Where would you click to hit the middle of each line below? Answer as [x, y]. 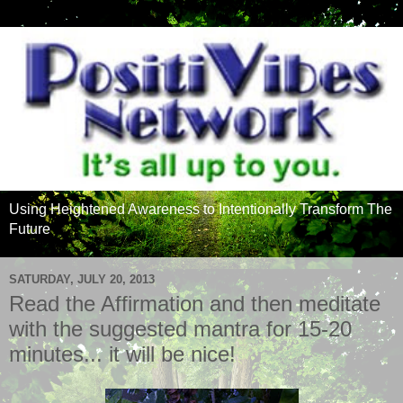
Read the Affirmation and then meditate [195, 304]
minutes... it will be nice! [122, 354]
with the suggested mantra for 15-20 [180, 329]
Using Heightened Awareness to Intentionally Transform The [201, 210]
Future [30, 229]
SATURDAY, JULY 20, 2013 [82, 279]
